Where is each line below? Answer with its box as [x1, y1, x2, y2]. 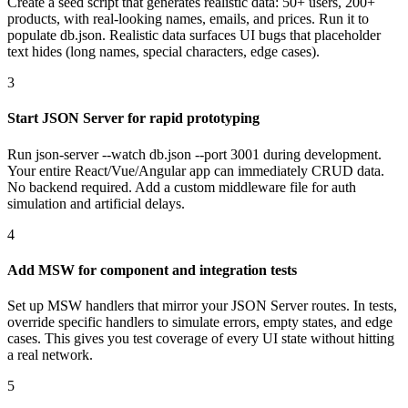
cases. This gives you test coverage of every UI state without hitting [7, 331, 394, 347]
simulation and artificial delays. [7, 195, 185, 211]
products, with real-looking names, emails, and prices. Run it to [7, 11, 369, 26]
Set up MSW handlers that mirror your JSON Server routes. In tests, [7, 298, 397, 314]
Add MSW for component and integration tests [7, 261, 297, 278]
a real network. [7, 347, 93, 363]
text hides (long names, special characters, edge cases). [7, 44, 320, 59]
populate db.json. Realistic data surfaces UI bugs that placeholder [7, 27, 381, 43]
